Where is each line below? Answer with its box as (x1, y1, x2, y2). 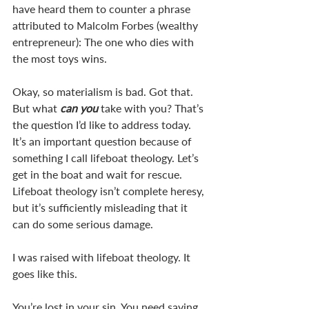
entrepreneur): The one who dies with (12, 34, 197, 48)
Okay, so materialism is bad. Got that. (12, 84, 196, 98)
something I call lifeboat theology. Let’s (12, 150, 201, 164)
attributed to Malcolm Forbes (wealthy (12, 18, 201, 32)
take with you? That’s (98, 101, 206, 114)
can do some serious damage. (12, 217, 156, 230)
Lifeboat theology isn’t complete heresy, (12, 183, 207, 197)
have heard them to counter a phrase (12, 1, 193, 15)
